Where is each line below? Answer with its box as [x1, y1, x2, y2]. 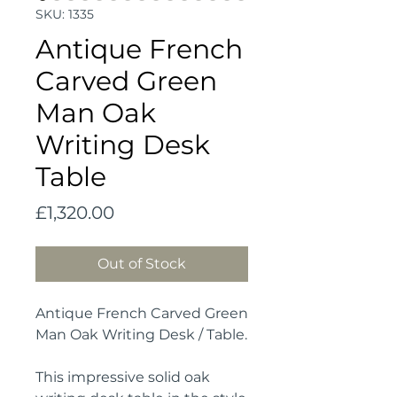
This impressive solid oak [35, 369, 210, 385]
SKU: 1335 [35, 6, 94, 22]
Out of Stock [97, 255, 186, 272]
